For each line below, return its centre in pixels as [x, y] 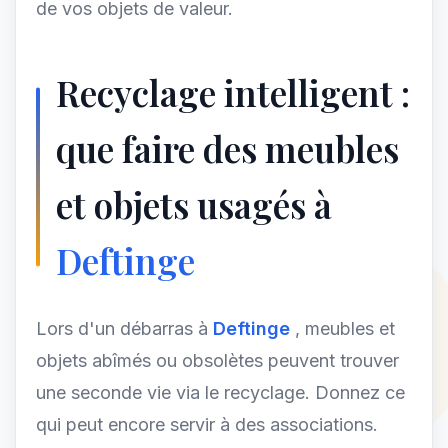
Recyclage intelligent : [233, 92]
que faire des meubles [227, 148]
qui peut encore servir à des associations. [207, 424]
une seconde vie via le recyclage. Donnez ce [220, 392]
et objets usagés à [194, 204]
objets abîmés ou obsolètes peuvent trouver [217, 360]
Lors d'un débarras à [124, 328]
